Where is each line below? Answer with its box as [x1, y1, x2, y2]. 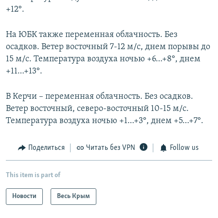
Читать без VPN [86, 144, 135, 152]
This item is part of [6, 171, 60, 179]
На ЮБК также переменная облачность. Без [6, 30, 178, 40]
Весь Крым [57, 192, 90, 200]
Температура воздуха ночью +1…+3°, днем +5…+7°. [6, 116, 203, 126]
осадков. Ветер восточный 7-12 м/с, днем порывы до [6, 42, 210, 52]
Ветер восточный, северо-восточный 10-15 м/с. [6, 104, 189, 114]
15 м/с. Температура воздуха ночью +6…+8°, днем [6, 54, 200, 64]
